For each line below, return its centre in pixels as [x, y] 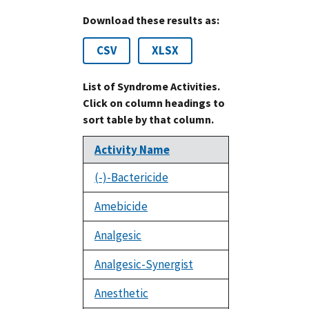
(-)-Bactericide [131, 178]
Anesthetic [121, 293]
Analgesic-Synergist [144, 265]
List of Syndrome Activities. [151, 87]
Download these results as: [151, 20]
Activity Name [132, 150]
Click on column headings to [154, 103]
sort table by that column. [148, 120]
